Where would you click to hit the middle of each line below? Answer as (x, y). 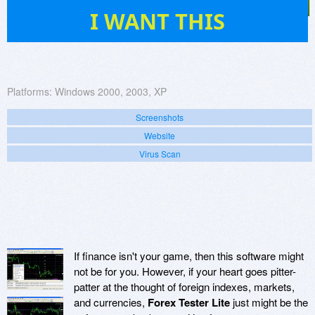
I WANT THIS (157, 21)
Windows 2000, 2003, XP (111, 92)
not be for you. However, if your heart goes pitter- (185, 271)
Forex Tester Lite (189, 303)
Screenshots (160, 117)
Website (160, 136)
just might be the (269, 302)
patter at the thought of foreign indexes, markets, (184, 287)
